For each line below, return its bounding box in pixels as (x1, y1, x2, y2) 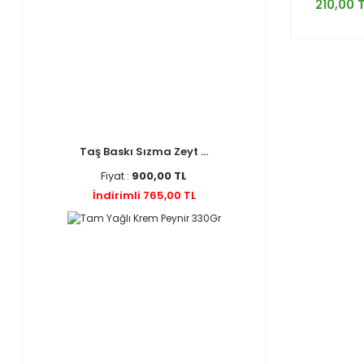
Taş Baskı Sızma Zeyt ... (80, 144, 208, 159)
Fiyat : (101, 168, 132, 184)
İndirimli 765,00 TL (92, 188, 196, 203)
